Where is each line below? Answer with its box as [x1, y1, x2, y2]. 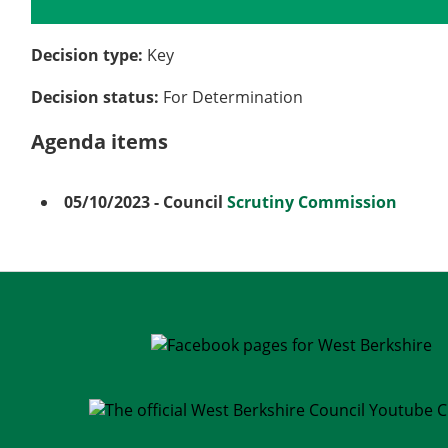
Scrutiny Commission [227, 191, 398, 214]
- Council [150, 191, 228, 214]
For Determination [163, 86, 304, 109]
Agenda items [31, 128, 169, 156]
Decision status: [31, 86, 164, 109]
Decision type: [31, 44, 148, 67]
